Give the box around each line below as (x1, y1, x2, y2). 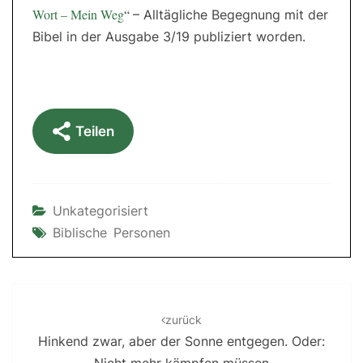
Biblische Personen (53, 224, 170, 241)
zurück (165, 313, 202, 327)
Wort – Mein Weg (32, 6, 124, 23)
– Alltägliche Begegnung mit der (133, 6, 328, 23)
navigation (11, 304, 97, 326)
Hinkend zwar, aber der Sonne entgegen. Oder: (38, 333, 325, 350)
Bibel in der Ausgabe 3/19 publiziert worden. (32, 28, 305, 45)
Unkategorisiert (53, 203, 148, 220)
